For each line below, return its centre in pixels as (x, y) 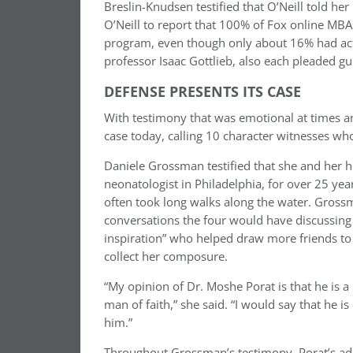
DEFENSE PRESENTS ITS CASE (203, 91)
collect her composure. (166, 256)
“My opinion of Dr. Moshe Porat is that (209, 286)
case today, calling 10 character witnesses (218, 136)
